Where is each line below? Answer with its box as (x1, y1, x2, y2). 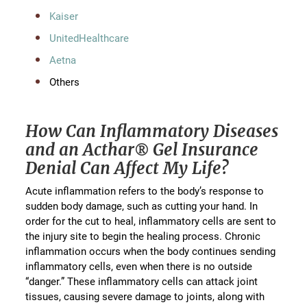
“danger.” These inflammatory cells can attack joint (25, 274, 258, 288)
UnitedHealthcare (49, 31, 130, 45)
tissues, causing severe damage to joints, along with (25, 289, 265, 304)
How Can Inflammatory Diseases (25, 121, 279, 143)
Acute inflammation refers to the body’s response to (25, 184, 265, 198)
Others (49, 75, 80, 89)
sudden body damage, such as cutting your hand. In (25, 199, 258, 213)
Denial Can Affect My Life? (25, 158, 230, 180)
